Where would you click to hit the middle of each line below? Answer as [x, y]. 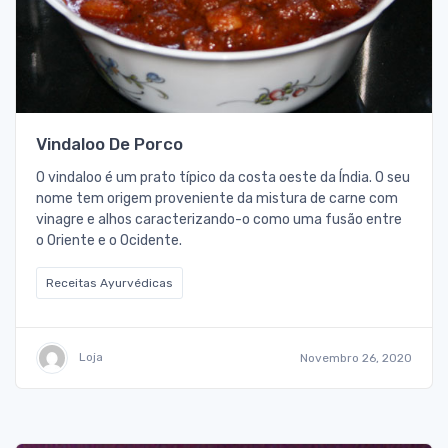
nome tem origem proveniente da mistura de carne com [217, 199]
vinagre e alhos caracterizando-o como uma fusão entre [219, 220]
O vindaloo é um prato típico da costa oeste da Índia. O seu [223, 178]
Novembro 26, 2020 [356, 358]
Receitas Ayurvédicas [109, 283]
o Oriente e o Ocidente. [109, 241]
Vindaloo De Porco [109, 144]
